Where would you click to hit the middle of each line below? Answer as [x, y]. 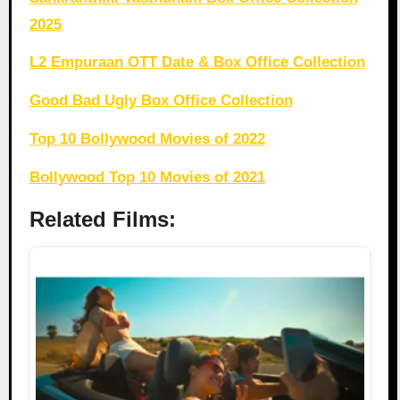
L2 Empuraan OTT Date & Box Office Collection [197, 62]
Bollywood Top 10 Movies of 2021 [147, 177]
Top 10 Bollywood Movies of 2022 [147, 139]
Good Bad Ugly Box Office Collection [161, 101]
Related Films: [102, 219]
